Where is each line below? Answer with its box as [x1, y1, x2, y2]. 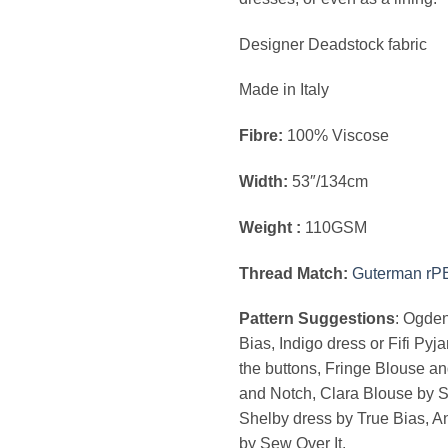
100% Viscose [283, 127, 389, 145]
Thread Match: [239, 264, 352, 282]
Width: [239, 172, 292, 190]
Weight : [239, 218, 305, 236]
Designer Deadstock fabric [239, 35, 427, 53]
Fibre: [239, 127, 283, 145]
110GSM [305, 218, 367, 236]
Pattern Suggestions [239, 310, 395, 328]
